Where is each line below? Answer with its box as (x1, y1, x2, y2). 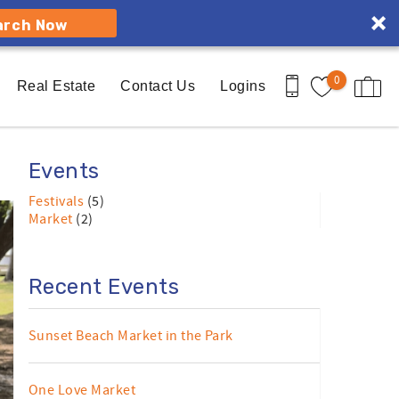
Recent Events (28, 274, 180, 299)
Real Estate (17, 78, 96, 94)
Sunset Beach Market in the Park (28, 327, 233, 345)
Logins (220, 78, 265, 94)
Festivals (28, 192, 87, 210)
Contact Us (120, 78, 196, 94)
